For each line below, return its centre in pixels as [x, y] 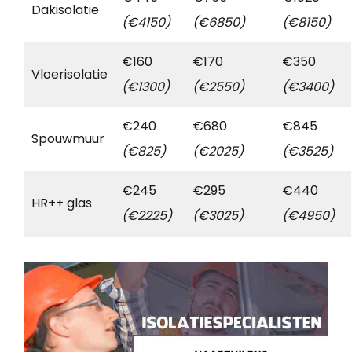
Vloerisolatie [70, 75]
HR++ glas [62, 203]
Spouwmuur [68, 139]
